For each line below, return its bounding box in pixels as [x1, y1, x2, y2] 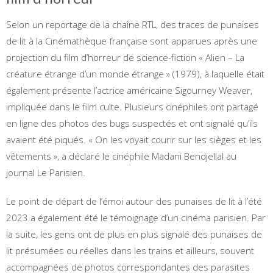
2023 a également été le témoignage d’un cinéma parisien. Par [6, 211, 266, 224]
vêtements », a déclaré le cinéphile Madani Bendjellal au [6, 149, 236, 162]
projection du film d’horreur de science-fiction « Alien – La [6, 51, 244, 63]
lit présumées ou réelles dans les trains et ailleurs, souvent [6, 244, 254, 257]
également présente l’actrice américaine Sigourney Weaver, [6, 83, 252, 96]
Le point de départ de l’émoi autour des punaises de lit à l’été [6, 194, 262, 207]
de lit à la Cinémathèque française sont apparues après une [6, 34, 257, 47]
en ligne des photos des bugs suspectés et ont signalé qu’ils [6, 116, 258, 129]
